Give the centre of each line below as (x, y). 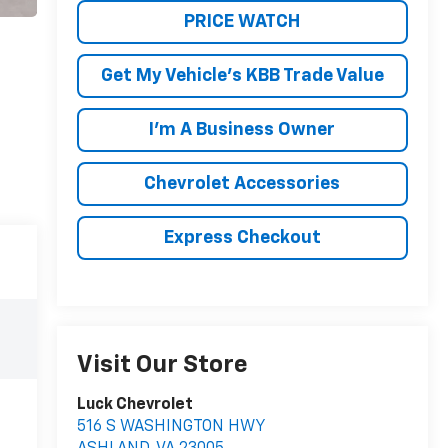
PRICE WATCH (242, 22)
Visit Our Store (162, 365)
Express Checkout (242, 238)
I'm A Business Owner (242, 130)
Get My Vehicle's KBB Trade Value (242, 76)
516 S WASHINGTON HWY (170, 427)
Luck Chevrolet (134, 405)
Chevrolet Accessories (242, 184)
